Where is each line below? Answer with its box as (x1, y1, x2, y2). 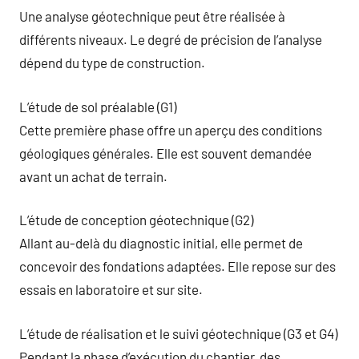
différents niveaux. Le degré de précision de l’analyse (19, 31, 322, 47)
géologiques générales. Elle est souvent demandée (19, 144, 312, 161)
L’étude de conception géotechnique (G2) (19, 212, 253, 228)
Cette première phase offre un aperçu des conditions (19, 121, 322, 138)
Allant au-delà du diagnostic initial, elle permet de (19, 235, 303, 251)
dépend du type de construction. (19, 54, 205, 71)
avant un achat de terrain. (19, 167, 167, 184)
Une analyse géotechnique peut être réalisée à (19, 8, 285, 24)
